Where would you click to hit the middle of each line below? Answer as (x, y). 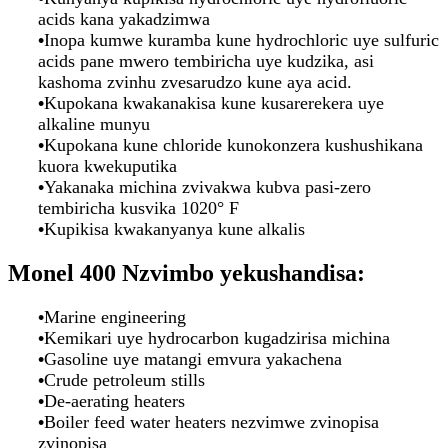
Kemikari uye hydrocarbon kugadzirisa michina (217, 337)
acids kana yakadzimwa (124, 18)
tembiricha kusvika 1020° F (138, 207)
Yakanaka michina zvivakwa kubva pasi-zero (207, 186)
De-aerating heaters (114, 400)
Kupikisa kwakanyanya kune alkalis (174, 228)
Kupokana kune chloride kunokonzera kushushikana (233, 144)
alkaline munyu (94, 123)
